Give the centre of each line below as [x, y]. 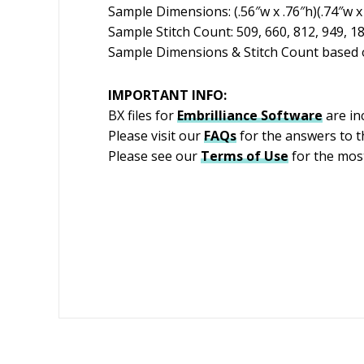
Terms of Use [245, 156]
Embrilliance [217, 115]
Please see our [153, 156]
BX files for [143, 115]
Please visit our [154, 135]
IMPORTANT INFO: [167, 95]
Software [292, 115]
